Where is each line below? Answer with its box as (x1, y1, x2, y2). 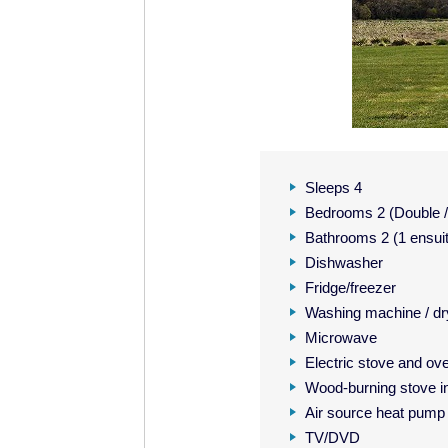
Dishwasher (304, 254, 383, 271)
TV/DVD (304, 429, 360, 446)
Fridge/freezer (304, 279, 396, 296)
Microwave (304, 329, 377, 346)
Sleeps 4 (304, 179, 362, 196)
